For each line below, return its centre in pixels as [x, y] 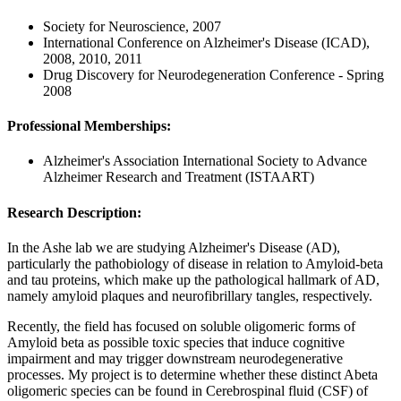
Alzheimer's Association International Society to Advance [205, 161]
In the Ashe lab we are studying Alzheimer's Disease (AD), [174, 247]
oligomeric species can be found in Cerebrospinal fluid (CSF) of [188, 390]
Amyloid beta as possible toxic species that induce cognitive [176, 342]
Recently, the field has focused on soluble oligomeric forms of [181, 326]
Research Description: [74, 212]
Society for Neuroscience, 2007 [132, 26]
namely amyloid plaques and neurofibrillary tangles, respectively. [190, 295]
